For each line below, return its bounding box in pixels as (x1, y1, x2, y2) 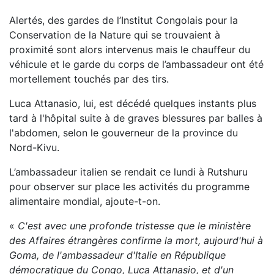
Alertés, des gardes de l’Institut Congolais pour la (9, 13, 238, 26)
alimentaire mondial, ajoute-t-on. (9, 194, 160, 207)
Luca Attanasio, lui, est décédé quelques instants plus (9, 97, 256, 109)
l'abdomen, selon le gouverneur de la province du (9, 126, 238, 139)
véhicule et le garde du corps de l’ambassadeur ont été (9, 57, 264, 70)
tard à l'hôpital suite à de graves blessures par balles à (9, 111, 262, 124)
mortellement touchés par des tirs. (9, 72, 172, 85)
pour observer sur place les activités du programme (9, 180, 250, 193)
